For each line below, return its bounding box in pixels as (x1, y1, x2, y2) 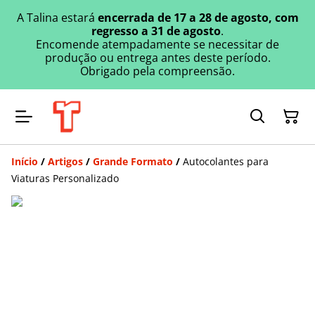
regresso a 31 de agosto (91, 23, 221, 39)
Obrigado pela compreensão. (80, 63, 235, 79)
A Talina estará (16, 10, 98, 25)
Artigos (48, 155, 83, 168)
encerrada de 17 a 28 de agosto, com (97, 10, 299, 25)
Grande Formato (93, 155, 173, 168)
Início (11, 155, 38, 168)
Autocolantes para (183, 155, 269, 168)
